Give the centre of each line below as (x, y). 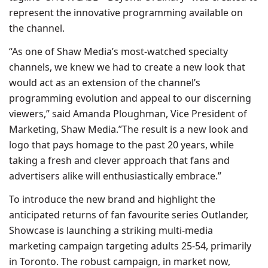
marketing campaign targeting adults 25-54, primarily (130, 246)
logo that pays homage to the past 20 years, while (121, 145)
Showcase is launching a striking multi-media (111, 230)
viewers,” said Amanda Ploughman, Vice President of (128, 114)
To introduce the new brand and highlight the (112, 199)
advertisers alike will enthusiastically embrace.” (115, 176)
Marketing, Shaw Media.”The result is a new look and (129, 129)
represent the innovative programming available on (126, 13)
